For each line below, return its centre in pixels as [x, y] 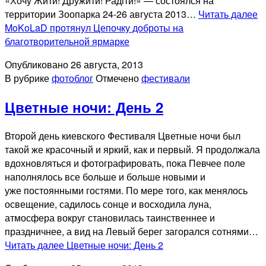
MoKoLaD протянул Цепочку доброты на [94, 28]
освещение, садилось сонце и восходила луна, [108, 204]
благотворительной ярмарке [67, 41]
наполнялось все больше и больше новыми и [105, 176]
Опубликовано [38, 64]
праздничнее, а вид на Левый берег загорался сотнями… [132, 231]
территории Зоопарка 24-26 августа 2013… [102, 14]
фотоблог [72, 78]
